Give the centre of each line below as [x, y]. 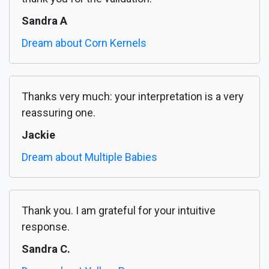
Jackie [38, 135]
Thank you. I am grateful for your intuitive [119, 211]
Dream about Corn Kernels [84, 43]
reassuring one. [59, 113]
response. [46, 227]
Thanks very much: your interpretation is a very [133, 97]
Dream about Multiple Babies [89, 157]
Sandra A [44, 21]
